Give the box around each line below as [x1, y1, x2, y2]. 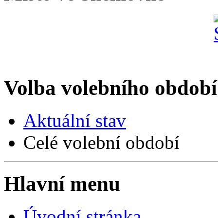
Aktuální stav [23, 109, 126, 131]
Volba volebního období [4, 76, 217, 99]
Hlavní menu [4, 172, 120, 195]
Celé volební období [23, 131, 180, 153]
